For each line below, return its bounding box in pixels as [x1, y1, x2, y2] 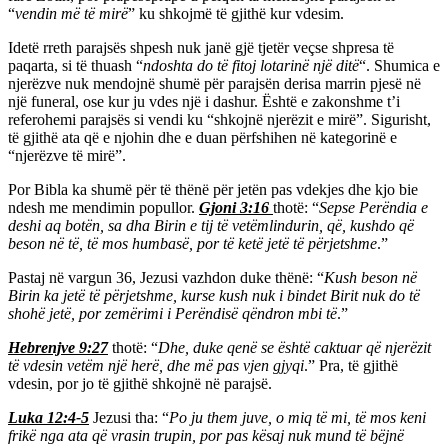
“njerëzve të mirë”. [8, 147, 126, 165]
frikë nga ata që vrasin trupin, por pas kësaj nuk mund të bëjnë [8, 427, 404, 445]
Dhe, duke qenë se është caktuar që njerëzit [158, 339, 431, 357]
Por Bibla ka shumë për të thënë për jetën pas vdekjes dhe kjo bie [8, 181, 418, 199]
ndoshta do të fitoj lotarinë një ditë [143, 57, 359, 75]
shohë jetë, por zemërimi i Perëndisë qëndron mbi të [8, 305, 337, 323]
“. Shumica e [359, 57, 440, 75]
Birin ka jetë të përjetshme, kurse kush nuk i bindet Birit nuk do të [8, 287, 420, 305]
